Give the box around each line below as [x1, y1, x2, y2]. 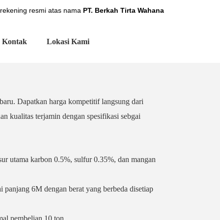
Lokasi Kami [46, 37, 89, 46]
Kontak [1, 37, 27, 46]
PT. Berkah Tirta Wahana [82, 6, 164, 14]
